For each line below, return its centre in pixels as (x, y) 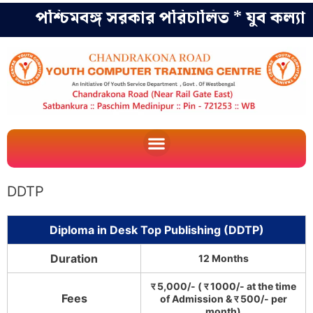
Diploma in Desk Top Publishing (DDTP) (156, 230)
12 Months (223, 259)
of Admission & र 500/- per (223, 299)
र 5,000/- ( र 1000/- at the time (223, 286)
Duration (74, 259)
